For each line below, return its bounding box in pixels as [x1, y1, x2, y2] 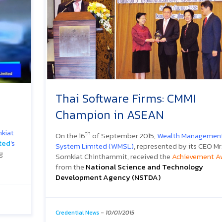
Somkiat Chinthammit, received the [55, 150, 172, 162]
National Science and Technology [86, 161, 203, 172]
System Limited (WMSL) [55, 140, 134, 152]
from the [55, 161, 86, 172]
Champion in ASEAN [55, 106, 164, 123]
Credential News [55, 208, 99, 217]
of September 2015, [91, 129, 157, 141]
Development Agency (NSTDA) [55, 171, 161, 183]
